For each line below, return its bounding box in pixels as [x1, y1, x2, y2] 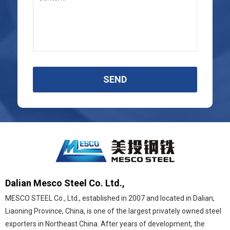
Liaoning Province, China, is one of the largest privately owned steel [5, 206, 221, 215]
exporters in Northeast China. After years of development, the [5, 219, 205, 228]
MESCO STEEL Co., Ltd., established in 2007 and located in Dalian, [5, 194, 215, 202]
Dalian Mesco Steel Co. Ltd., [5, 177, 125, 188]
